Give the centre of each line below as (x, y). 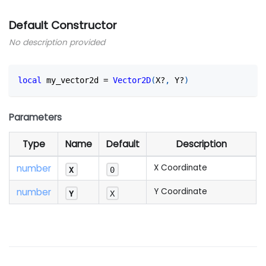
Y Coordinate (180, 192)
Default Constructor (63, 26)
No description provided (57, 42)
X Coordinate (180, 168)
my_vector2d (73, 80)
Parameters (36, 118)
